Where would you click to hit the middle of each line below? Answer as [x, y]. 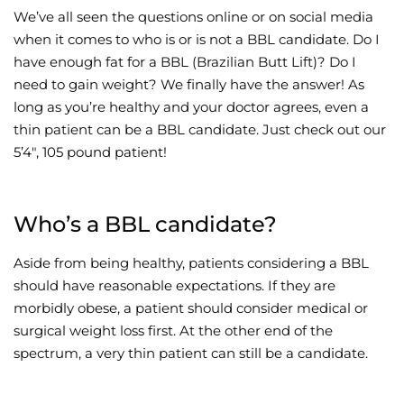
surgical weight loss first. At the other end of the [173, 330]
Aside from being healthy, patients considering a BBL [191, 262]
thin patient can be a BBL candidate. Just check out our [200, 129]
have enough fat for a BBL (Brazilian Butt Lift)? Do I [185, 61]
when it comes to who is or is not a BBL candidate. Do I [197, 39]
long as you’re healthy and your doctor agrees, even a [191, 106]
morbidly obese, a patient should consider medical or [191, 308]
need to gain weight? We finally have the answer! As [189, 84]
